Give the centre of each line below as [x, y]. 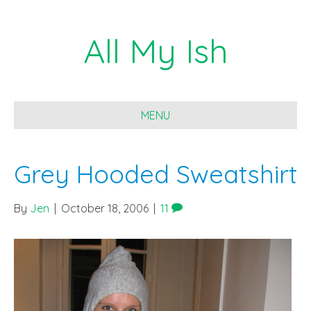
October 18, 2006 [105, 208]
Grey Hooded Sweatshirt [155, 174]
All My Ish [155, 51]
